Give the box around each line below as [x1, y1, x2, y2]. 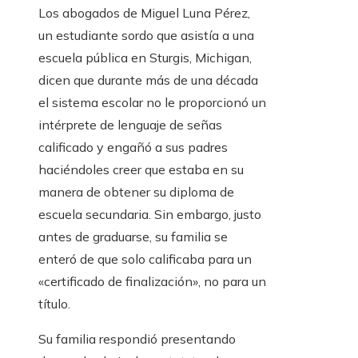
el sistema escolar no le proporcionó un [38, 94, 266, 111]
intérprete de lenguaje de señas [38, 117, 222, 133]
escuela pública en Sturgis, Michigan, [38, 50, 252, 66]
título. [38, 296, 70, 312]
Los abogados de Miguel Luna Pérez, [38, 5, 250, 22]
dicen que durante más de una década [38, 72, 258, 89]
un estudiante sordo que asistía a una [38, 27, 254, 44]
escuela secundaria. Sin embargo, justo [38, 206, 261, 223]
